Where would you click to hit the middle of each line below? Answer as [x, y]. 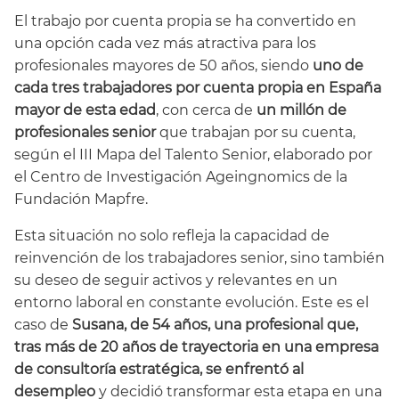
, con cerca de [206, 110]
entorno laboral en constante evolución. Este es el [191, 303]
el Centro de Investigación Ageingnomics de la [181, 177]
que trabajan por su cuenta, [257, 133]
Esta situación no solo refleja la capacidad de [172, 236]
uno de [338, 66]
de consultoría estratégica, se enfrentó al [159, 370]
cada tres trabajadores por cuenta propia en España [198, 88]
